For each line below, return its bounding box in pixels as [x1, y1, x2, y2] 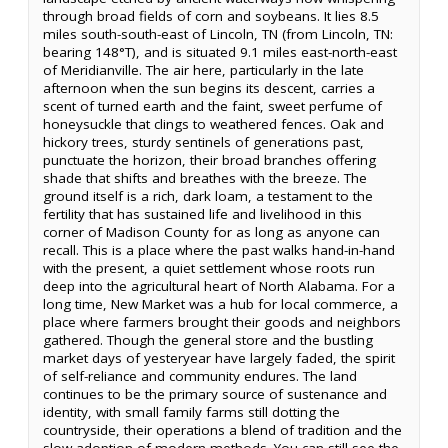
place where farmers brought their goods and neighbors [43, 313, 401, 331]
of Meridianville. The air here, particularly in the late [43, 61, 364, 79]
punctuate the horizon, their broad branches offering [43, 151, 376, 169]
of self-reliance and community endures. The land [43, 367, 357, 385]
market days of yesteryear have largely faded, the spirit [43, 349, 395, 367]
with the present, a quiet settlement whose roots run [43, 259, 375, 277]
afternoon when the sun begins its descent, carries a [43, 79, 375, 97]
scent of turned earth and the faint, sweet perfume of [43, 97, 382, 115]
